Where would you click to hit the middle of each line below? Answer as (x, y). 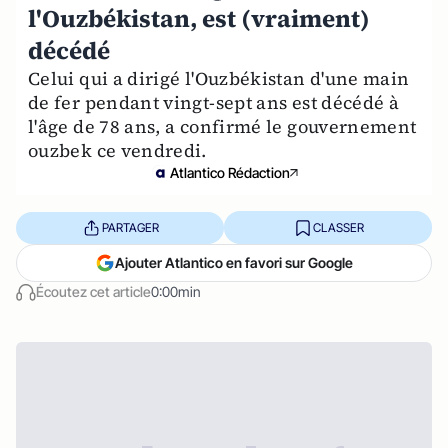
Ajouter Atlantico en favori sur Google (234, 262)
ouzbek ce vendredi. (117, 150)
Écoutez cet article (93, 291)
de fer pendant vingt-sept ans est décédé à (214, 102)
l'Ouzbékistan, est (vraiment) (199, 18)
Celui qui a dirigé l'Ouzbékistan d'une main (219, 78)
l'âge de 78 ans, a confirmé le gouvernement (222, 126)
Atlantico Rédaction (230, 172)
